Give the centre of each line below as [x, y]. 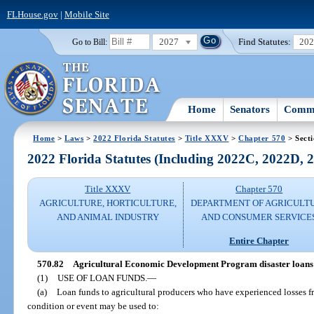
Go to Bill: [89, 42]
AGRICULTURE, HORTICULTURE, [108, 203]
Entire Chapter [259, 240]
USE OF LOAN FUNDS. [102, 278]
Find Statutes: [265, 41]
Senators [250, 109]
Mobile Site [87, 14]
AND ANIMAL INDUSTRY [108, 217]
